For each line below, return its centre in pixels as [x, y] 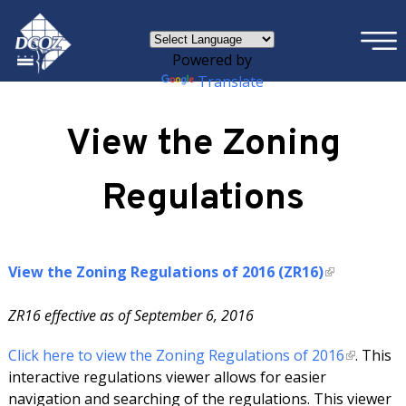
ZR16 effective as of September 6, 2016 [130, 315]
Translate [230, 82]
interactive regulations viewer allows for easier [167, 377]
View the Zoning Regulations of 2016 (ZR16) [165, 272]
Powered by [212, 60]
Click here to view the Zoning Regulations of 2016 [176, 355]
